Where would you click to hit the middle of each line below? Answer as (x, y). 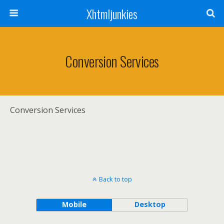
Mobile (74, 204)
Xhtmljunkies (112, 13)
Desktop (150, 204)
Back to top (115, 179)
